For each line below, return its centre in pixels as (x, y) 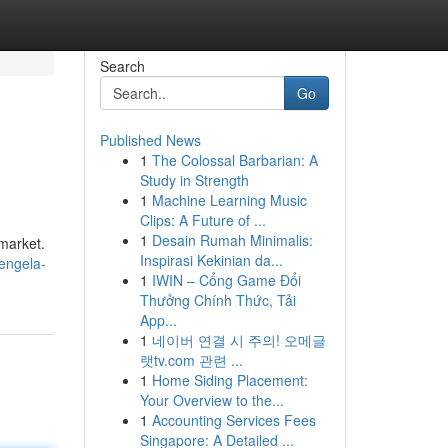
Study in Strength (194, 180)
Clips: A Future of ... (202, 220)
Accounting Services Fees (233, 420)
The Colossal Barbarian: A (234, 160)
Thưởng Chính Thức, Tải (217, 300)
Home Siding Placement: (229, 380)
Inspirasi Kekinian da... (211, 260)
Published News (150, 140)
